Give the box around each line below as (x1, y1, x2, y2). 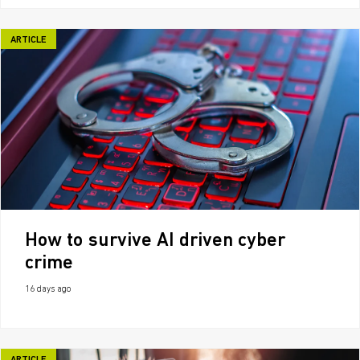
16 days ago (25, 285, 71, 295)
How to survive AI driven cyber (25, 231, 285, 252)
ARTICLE (10, 35, 47, 46)
